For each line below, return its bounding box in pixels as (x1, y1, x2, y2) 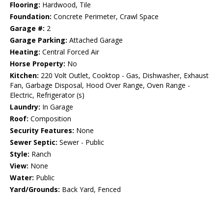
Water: (10, 173, 34, 183)
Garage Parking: (10, 35, 67, 45)
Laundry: (10, 102, 40, 112)
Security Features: (10, 126, 74, 136)
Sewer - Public (57, 137, 104, 147)
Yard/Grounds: (10, 185, 60, 194)
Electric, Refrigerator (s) (10, 90, 84, 100)
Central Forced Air (40, 47, 99, 57)
